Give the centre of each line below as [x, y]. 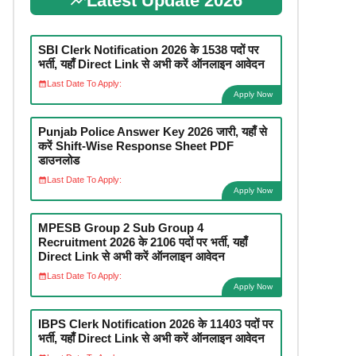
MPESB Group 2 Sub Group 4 [120, 227]
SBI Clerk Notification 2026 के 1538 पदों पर [148, 49]
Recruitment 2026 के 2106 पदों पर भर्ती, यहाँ [142, 242]
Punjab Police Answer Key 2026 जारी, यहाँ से [152, 131]
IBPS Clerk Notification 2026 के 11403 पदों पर [155, 323]
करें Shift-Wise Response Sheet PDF [135, 145]
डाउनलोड [58, 160]
